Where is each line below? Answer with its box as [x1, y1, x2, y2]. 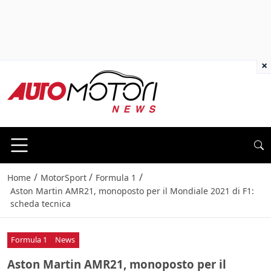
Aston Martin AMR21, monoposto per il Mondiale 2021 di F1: [10, 185, 254, 197]
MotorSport [40, 172, 87, 184]
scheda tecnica [10, 198, 71, 210]
